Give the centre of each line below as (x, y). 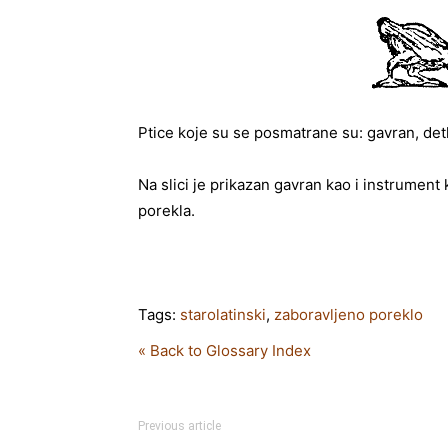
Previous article (179, 426)
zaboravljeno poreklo (348, 314)
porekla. (166, 210)
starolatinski (223, 314)
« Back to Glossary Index (224, 350)
